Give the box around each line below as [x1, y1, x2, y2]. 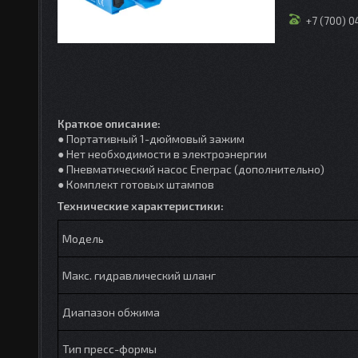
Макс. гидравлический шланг [62, 268, 216, 282]
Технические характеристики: [58, 198, 224, 213]
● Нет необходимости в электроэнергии [58, 146, 267, 161]
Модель [62, 231, 104, 245]
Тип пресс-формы [62, 341, 157, 356]
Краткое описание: [58, 116, 161, 130]
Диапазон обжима [62, 304, 160, 319]
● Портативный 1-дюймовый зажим [58, 131, 245, 145]
